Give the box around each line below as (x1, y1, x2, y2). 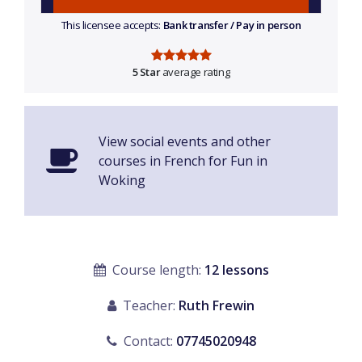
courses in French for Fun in (99, 152, 267, 170)
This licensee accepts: (61, 18, 163, 33)
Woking (99, 171, 145, 190)
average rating (160, 65, 230, 80)
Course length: (108, 261, 204, 280)
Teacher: (120, 297, 179, 315)
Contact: (120, 332, 176, 351)
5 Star (132, 65, 161, 80)
